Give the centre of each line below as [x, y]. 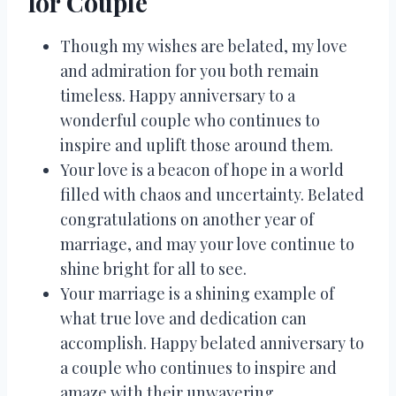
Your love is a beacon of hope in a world [202, 169]
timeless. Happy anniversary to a [178, 95]
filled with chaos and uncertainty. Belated [212, 194]
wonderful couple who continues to [190, 120]
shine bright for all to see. [153, 268]
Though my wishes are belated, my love [204, 46]
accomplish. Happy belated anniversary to [212, 343]
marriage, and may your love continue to [207, 244]
